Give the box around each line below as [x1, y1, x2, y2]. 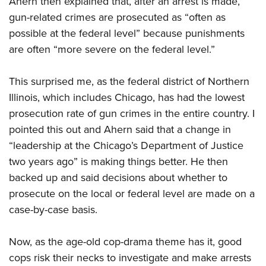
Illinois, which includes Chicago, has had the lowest [9, 90, 245, 106]
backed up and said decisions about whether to [9, 170, 227, 186]
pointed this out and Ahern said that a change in [9, 122, 231, 138]
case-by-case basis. [9, 202, 97, 218]
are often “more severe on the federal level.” [9, 42, 215, 58]
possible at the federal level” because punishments [9, 26, 245, 42]
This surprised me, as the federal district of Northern [9, 74, 249, 90]
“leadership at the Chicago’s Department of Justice [9, 138, 243, 154]
